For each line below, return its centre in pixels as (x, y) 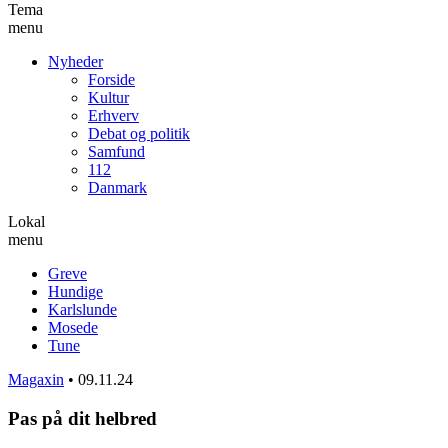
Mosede (73, 327)
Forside (111, 79)
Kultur (108, 97)
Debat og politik (139, 133)
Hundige (75, 291)
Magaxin (36, 379)
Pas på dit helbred (82, 418)
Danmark (117, 187)
